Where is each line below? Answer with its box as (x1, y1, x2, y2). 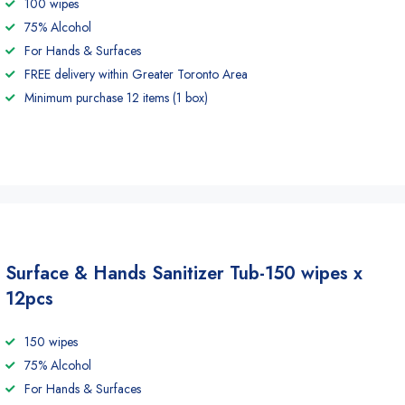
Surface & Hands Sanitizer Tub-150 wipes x (5, 260, 363, 287)
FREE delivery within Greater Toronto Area (24, 65, 248, 83)
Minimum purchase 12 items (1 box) (24, 89, 208, 107)
